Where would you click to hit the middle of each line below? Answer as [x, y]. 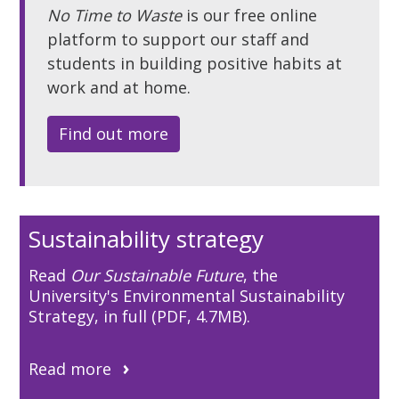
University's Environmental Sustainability [187, 295]
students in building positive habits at [195, 63]
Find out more [114, 133]
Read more [70, 368]
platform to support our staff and [179, 39]
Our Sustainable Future [157, 275]
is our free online [250, 15]
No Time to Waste [115, 15]
